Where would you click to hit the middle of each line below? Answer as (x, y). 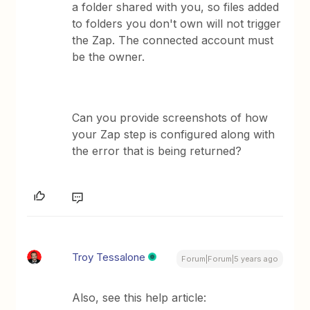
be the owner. (109, 57)
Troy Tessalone (109, 257)
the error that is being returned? (157, 151)
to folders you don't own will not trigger (177, 24)
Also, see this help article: (139, 298)
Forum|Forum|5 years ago (229, 259)
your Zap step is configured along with (174, 134)
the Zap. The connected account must (173, 40)
